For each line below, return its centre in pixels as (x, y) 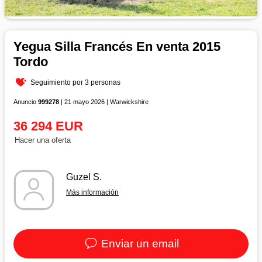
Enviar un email (139, 243)
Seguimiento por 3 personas (76, 82)
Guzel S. (84, 177)
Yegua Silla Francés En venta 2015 (117, 46)
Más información (92, 192)
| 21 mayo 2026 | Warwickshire (104, 101)
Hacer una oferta (43, 140)
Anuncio (26, 101)
